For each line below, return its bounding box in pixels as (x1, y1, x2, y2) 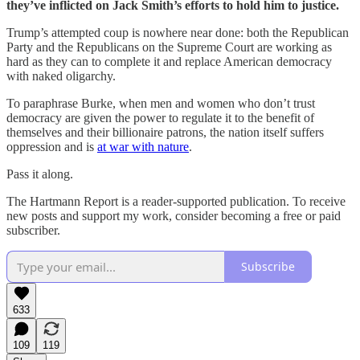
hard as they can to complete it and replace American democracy (6, 54, 332, 68)
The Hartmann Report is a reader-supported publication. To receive (6, 194, 346, 208)
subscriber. (6, 223, 60, 237)
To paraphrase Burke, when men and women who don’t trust (6, 96, 315, 110)
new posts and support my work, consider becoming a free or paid (6, 208, 341, 223)
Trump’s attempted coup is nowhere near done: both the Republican (6, 25, 349, 39)
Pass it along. (6, 166, 73, 181)
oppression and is (6, 139, 97, 153)
